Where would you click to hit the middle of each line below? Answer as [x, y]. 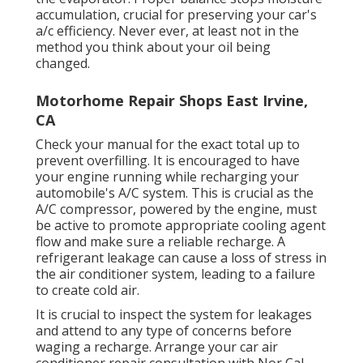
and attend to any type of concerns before [164, 331]
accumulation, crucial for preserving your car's [176, 15]
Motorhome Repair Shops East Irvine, [172, 101]
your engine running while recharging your [167, 177]
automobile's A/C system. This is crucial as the [175, 193]
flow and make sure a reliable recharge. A [160, 242]
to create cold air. [88, 290]
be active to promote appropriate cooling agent [181, 226]
